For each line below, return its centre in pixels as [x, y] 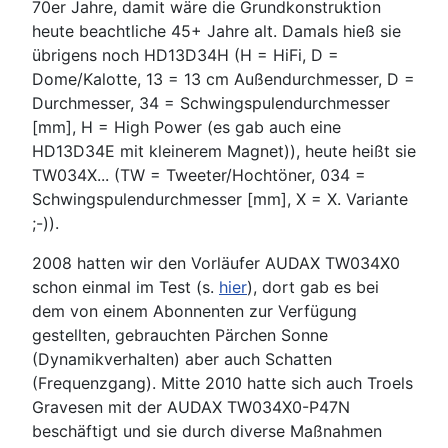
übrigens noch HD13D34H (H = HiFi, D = [185, 55]
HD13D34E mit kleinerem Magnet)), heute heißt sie [224, 151]
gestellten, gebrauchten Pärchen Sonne [180, 335]
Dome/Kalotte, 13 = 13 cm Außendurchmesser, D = [223, 79]
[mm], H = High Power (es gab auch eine [186, 127]
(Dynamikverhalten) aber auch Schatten [182, 359]
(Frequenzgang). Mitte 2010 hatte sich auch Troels [222, 383]
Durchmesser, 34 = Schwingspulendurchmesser [211, 103]
